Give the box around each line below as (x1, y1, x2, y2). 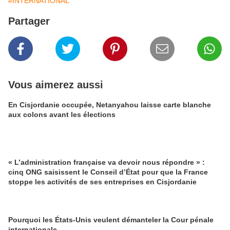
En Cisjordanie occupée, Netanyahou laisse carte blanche (8, 101, 211, 109)
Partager (8, 15, 50, 27)
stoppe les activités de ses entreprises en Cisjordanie (8, 178, 197, 186)
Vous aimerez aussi (8, 79, 103, 91)
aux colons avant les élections (8, 110, 116, 119)
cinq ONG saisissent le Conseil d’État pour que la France (8, 168, 208, 177)
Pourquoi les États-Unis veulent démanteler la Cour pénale (8, 216, 214, 224)
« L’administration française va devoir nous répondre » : (8, 158, 205, 167)
